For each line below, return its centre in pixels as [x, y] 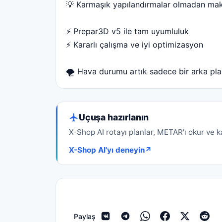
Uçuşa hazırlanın [114, 117]
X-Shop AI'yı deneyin [107, 150]
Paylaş [85, 216]
